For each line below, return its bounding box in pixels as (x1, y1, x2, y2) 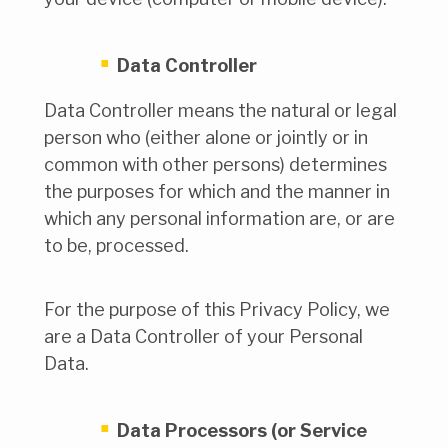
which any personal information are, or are (44, 207, 395, 229)
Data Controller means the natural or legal (44, 99, 397, 121)
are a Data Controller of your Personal (44, 326, 363, 348)
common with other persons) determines (44, 153, 387, 175)
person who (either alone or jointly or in (44, 126, 368, 148)
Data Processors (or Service (117, 420, 367, 442)
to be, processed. (44, 234, 189, 256)
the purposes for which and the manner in (44, 180, 390, 202)
